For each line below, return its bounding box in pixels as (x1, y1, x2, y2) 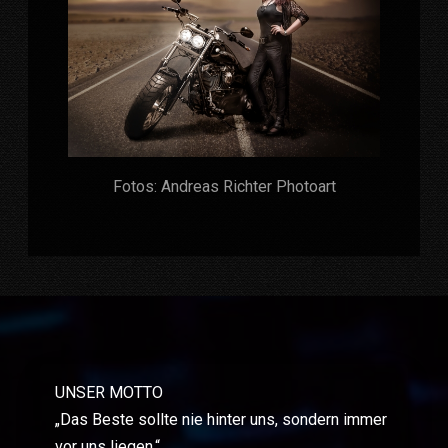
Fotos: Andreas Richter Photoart (112, 176, 336, 196)
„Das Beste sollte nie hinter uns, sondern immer (55, 409, 387, 429)
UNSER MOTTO (55, 382, 163, 402)
